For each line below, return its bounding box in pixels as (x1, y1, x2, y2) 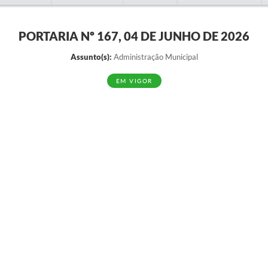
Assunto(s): (70, 52, 112, 62)
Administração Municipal (111, 52, 198, 62)
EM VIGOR (115, 77, 153, 85)
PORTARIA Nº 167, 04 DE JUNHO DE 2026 (19, 29, 249, 43)
